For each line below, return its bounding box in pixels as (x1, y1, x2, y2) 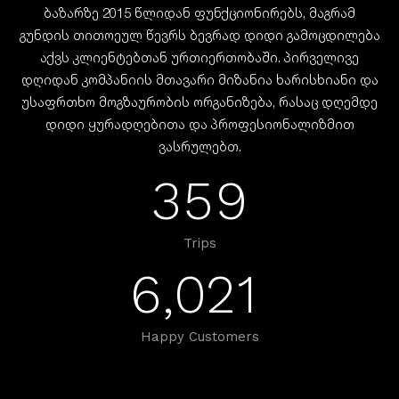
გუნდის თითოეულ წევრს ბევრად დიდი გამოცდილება (19, 26, 380, 44)
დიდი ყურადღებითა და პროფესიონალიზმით (45, 115, 354, 133)
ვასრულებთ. (158, 137, 241, 155)
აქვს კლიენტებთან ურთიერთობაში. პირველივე (40, 48, 359, 66)
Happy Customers (140, 329, 259, 345)
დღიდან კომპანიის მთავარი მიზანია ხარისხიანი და (20, 70, 379, 88)
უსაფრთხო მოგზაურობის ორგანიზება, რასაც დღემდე (21, 93, 378, 110)
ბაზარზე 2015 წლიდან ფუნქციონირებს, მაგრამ (44, 4, 355, 21)
